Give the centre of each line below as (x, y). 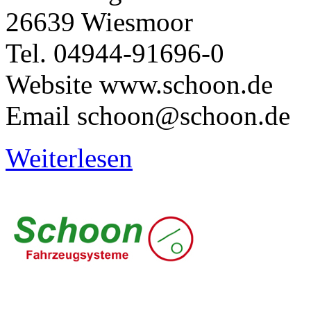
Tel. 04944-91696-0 (115, 53)
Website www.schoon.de (139, 84)
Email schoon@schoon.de (148, 115)
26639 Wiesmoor (99, 22)
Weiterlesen (69, 158)
